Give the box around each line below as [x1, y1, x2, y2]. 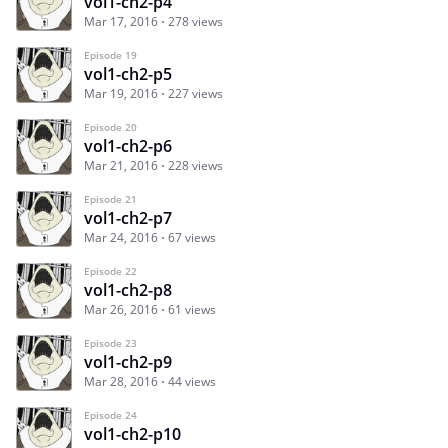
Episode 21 [84, 192, 137, 207]
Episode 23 [84, 336, 137, 351]
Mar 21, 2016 [84, 157, 158, 175]
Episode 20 [84, 120, 137, 135]
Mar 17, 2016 [84, 13, 158, 31]
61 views [168, 301, 216, 319]
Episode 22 [84, 264, 137, 279]
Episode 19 [84, 48, 137, 63]
